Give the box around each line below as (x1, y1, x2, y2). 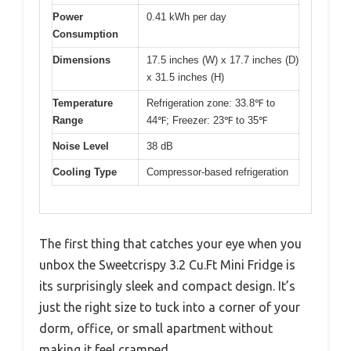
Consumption (52, 28, 118, 41)
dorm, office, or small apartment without (39, 320, 273, 335)
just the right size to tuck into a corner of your (39, 299, 300, 314)
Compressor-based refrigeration (147, 166, 288, 179)
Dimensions (52, 54, 110, 67)
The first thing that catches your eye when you (39, 236, 302, 251)
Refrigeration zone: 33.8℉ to (147, 97, 275, 110)
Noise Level (52, 140, 109, 153)
